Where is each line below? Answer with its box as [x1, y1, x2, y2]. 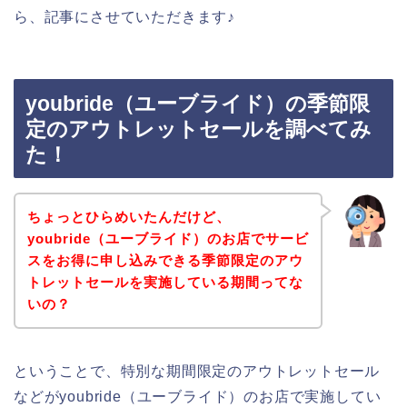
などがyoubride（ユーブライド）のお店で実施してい [14, 388, 382, 404]
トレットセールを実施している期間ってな [26, 273, 303, 290]
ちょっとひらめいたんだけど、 [26, 208, 231, 224]
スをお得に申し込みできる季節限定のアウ [26, 252, 303, 268]
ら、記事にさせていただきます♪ [14, 8, 235, 25]
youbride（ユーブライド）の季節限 [25, 92, 370, 116]
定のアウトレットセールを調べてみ [25, 117, 372, 142]
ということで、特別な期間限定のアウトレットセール [14, 362, 381, 379]
